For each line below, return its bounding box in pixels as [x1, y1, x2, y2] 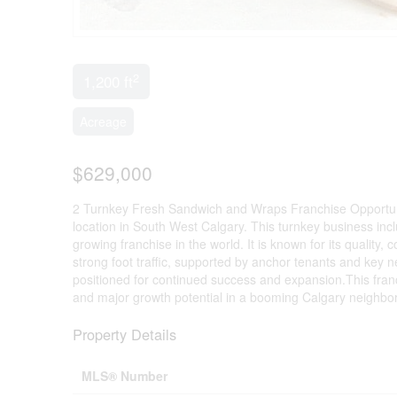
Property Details [73, 323, 176, 345]
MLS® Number [82, 366, 167, 385]
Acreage [80, 113, 127, 131]
